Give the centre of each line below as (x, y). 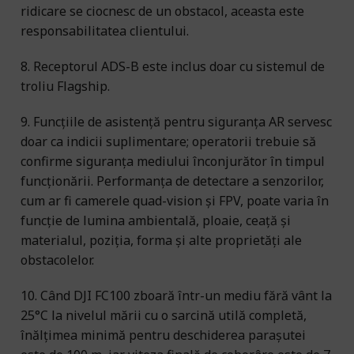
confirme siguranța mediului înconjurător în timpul (173, 161)
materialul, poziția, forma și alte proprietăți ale (161, 240)
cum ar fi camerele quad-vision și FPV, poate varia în (175, 200)
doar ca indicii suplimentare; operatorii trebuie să (168, 141)
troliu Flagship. (65, 86)
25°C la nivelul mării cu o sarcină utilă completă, (164, 315)
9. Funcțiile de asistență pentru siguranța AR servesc (176, 121)
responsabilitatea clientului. (105, 30)
